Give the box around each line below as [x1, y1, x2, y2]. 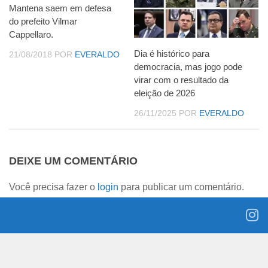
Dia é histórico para [134, 48, 209, 59]
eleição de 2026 [134, 88, 195, 99]
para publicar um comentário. [118, 182, 244, 193]
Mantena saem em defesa [9, 3, 111, 14]
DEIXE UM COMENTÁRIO [9, 155, 138, 167]
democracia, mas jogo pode [134, 62, 242, 72]
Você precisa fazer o [9, 182, 98, 193]
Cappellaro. [9, 29, 53, 40]
